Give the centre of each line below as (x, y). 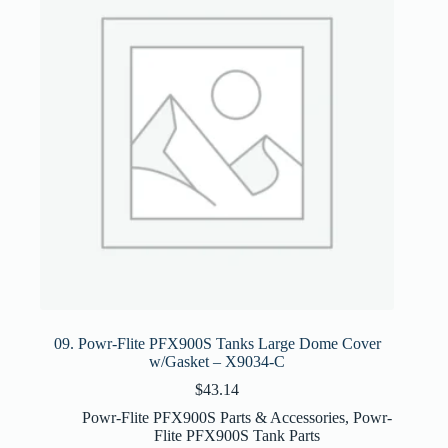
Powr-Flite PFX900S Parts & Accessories (214, 417)
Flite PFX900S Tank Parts (237, 435)
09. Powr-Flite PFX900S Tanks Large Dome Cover (217, 343)
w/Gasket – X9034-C (217, 361)
